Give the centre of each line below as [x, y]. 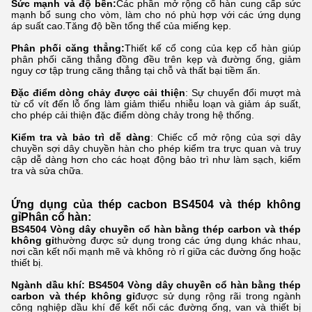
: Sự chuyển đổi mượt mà [243, 93]
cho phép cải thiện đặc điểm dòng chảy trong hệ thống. [133, 115]
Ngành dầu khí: [48, 285]
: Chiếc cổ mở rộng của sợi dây [226, 138]
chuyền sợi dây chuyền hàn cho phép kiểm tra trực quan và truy [156, 149]
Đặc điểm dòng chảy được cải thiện [98, 93]
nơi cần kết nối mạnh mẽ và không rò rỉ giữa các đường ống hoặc [156, 252]
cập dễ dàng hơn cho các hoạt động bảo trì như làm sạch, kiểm [156, 160]
